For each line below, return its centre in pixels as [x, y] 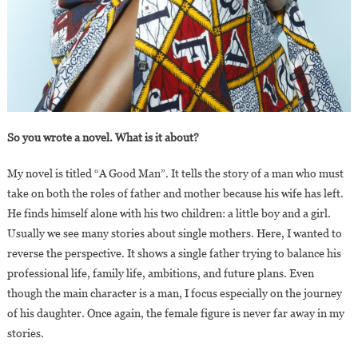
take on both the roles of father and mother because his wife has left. [175, 194]
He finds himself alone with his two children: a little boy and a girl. [169, 214]
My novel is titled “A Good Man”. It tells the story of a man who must [175, 174]
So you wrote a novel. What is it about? [103, 138]
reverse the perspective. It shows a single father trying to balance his [174, 254]
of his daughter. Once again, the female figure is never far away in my [175, 314]
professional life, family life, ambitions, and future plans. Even [160, 274]
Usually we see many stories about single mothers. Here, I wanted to [174, 234]
